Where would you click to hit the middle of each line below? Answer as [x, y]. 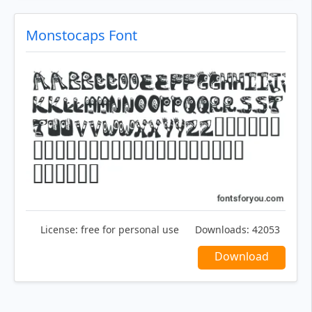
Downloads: [222, 229]
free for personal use [128, 229]
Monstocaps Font [81, 36]
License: [59, 229]
